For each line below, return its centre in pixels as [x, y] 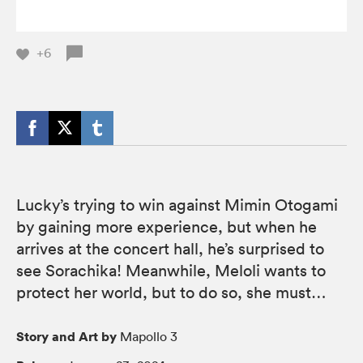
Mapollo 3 [147, 336]
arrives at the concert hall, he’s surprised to [170, 248]
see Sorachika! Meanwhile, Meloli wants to [171, 270]
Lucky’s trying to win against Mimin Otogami [177, 205]
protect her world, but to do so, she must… [171, 292]
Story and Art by [66, 336]
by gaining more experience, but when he [167, 226]
